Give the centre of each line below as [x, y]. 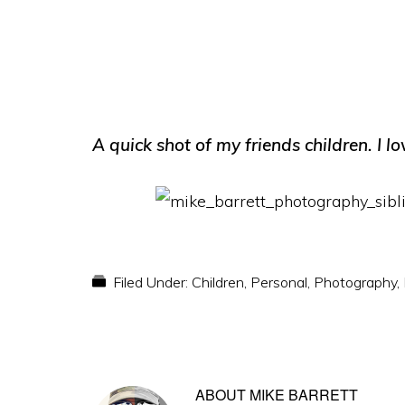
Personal [279, 282]
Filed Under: [152, 282]
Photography [355, 282]
